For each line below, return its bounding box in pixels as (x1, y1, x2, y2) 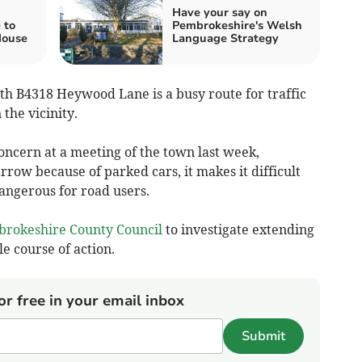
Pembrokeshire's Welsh (172, 17, 302, 33)
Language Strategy (172, 30, 279, 46)
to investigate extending (162, 221, 314, 238)
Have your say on (172, 4, 267, 20)
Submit (241, 326, 285, 345)
